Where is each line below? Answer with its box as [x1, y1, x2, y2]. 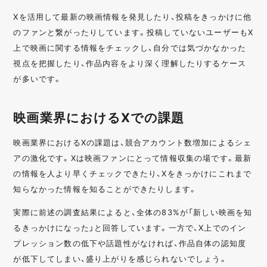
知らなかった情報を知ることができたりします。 [13, 182, 198, 194]
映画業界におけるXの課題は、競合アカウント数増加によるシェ [13, 136, 252, 148]
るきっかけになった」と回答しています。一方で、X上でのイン [13, 221, 247, 233]
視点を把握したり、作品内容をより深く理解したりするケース [13, 57, 247, 69]
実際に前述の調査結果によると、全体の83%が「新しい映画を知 [13, 206, 253, 218]
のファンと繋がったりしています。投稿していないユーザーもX [13, 26, 254, 38]
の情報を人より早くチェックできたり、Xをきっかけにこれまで [13, 167, 252, 179]
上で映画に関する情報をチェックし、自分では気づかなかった [13, 41, 247, 53]
